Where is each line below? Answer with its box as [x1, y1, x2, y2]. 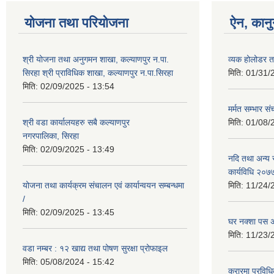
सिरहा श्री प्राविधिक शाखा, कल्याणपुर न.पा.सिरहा [23, 67, 173, 78]
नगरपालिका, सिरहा [23, 130, 79, 141]
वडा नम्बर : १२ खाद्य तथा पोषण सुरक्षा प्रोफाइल [23, 243, 168, 253]
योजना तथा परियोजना [24, 15, 128, 31]
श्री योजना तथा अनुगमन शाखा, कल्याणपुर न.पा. [23, 54, 169, 64]
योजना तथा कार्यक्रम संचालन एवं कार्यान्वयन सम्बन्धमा [23, 180, 184, 190]
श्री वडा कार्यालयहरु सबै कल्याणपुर [23, 117, 130, 127]
